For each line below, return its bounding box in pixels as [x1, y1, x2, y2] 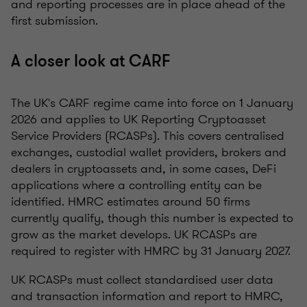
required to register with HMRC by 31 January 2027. [11, 242, 291, 260]
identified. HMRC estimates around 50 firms [11, 193, 250, 211]
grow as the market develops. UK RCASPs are [11, 225, 257, 244]
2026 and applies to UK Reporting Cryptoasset [11, 110, 266, 129]
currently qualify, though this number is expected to [11, 209, 293, 228]
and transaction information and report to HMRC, [11, 287, 283, 306]
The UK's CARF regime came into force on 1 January [11, 94, 293, 112]
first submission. [11, 12, 98, 30]
